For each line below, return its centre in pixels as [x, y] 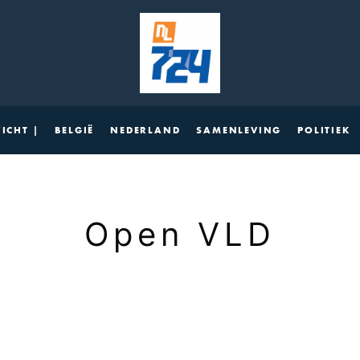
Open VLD [180, 234]
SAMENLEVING [239, 130]
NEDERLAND [145, 130]
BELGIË [74, 130]
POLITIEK [324, 130]
